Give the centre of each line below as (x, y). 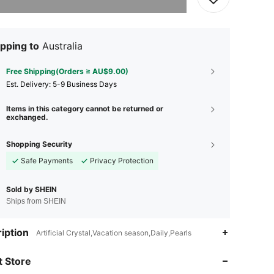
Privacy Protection (122, 160)
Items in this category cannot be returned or (85, 108)
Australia (62, 46)
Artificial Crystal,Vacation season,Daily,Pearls (114, 232)
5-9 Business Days (85, 84)
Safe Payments (47, 160)
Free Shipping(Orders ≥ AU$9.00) (67, 71)
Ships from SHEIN (36, 201)
